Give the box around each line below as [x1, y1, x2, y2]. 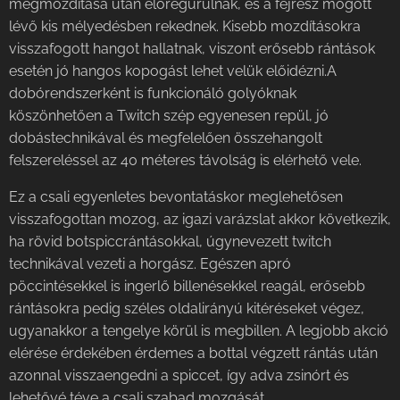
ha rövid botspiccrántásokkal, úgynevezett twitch [9, 232, 331, 250]
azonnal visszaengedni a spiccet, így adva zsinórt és [9, 366, 349, 384]
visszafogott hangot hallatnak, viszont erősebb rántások [9, 39, 375, 57]
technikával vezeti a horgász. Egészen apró [9, 254, 291, 272]
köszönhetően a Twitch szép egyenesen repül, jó [9, 106, 329, 124]
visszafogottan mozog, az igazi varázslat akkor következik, [9, 210, 391, 228]
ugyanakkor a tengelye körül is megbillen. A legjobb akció [9, 321, 388, 339]
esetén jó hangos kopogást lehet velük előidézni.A [9, 62, 337, 79]
